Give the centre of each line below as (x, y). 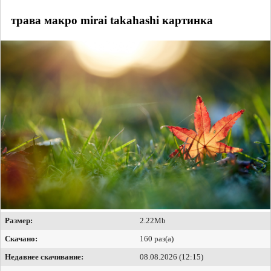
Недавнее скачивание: (44, 257)
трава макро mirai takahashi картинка (112, 20)
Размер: (19, 221)
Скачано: (21, 239)
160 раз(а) (157, 239)
